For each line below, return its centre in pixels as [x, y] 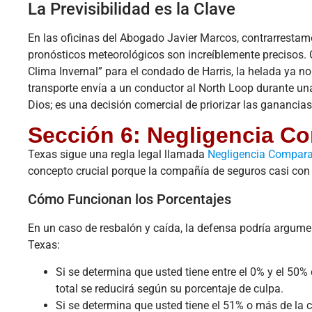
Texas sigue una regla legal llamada [118, 154]
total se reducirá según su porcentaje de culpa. [170, 288]
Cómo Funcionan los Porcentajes [130, 200]
